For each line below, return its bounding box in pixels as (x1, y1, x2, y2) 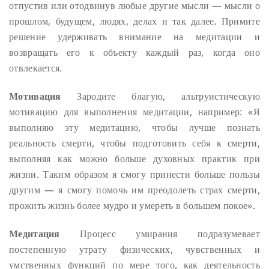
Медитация (9, 226, 60, 240)
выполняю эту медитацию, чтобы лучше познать (9, 120, 260, 134)
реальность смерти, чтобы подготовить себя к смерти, (9, 136, 260, 150)
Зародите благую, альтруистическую (61, 89, 260, 103)
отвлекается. (9, 61, 62, 75)
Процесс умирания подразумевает (59, 226, 260, 240)
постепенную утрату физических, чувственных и (9, 242, 260, 256)
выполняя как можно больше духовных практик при (9, 151, 260, 165)
